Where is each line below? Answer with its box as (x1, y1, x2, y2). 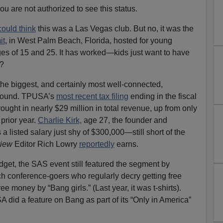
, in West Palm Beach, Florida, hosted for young (4, 36, 172, 45)
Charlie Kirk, (37, 115, 82, 124)
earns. (114, 139, 138, 148)
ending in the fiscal (128, 92, 197, 101)
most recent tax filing (56, 92, 128, 101)
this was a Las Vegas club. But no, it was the (35, 24, 194, 33)
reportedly (79, 139, 114, 148)
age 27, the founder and (81, 115, 167, 124)
